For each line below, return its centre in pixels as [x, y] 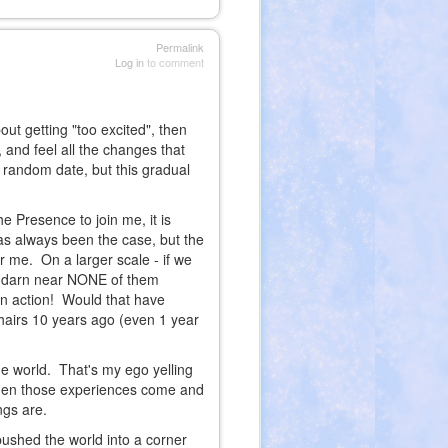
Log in [129, 62]
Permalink [179, 47]
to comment [173, 62]
